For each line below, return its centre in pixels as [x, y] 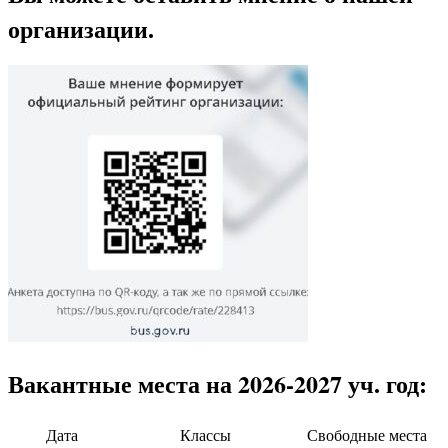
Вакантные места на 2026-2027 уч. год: [217, 384]
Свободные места [367, 436]
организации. [81, 28]
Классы [205, 436]
